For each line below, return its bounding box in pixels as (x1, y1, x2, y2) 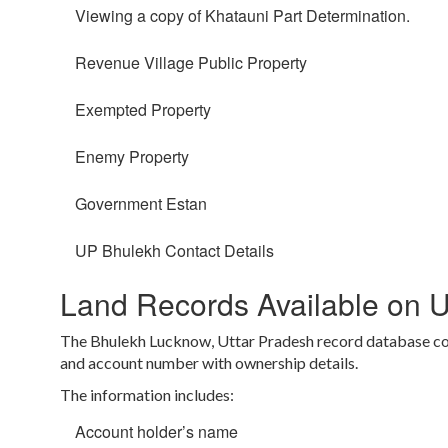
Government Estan (75, 192, 207, 216)
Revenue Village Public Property (75, 51, 307, 75)
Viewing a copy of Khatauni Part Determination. (75, 4, 410, 28)
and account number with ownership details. (60, 353, 361, 373)
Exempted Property (75, 98, 211, 122)
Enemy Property (75, 145, 189, 169)
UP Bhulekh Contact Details (75, 239, 274, 263)
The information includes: (60, 385, 234, 405)
